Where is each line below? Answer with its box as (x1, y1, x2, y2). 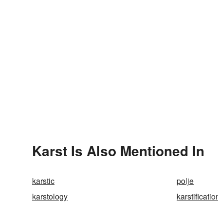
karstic (32, 175, 54, 186)
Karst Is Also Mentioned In (32, 140, 204, 161)
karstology (32, 190, 68, 202)
